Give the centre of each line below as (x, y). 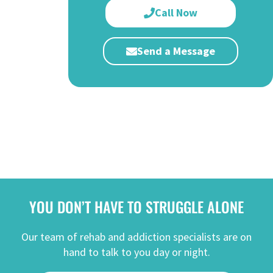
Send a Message (176, 51)
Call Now (176, 13)
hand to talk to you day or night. (136, 252)
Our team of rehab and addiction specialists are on (136, 237)
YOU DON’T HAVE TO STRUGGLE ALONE (136, 207)
